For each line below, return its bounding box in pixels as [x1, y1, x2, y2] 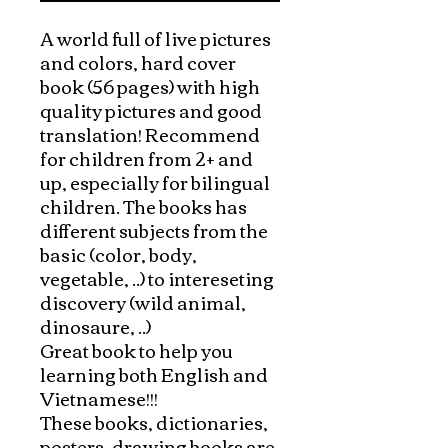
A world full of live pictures [40, 20, 271, 55]
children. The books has [40, 188, 247, 223]
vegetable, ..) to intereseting [40, 260, 274, 295]
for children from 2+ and [40, 140, 253, 175]
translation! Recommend [40, 116, 260, 151]
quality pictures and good [40, 92, 262, 127]
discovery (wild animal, [40, 284, 246, 319]
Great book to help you [40, 332, 233, 367]
